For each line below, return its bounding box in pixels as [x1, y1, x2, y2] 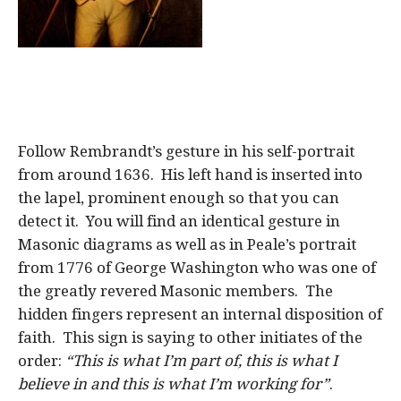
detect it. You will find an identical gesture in [18, 211, 340, 230]
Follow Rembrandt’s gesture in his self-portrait [18, 141, 354, 160]
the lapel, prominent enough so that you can [18, 188, 339, 207]
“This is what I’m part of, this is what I [65, 351, 337, 370]
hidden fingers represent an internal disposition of [18, 304, 382, 323]
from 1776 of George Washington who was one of [18, 258, 376, 277]
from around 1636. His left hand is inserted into [18, 165, 363, 183]
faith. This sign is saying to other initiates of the [18, 328, 363, 346]
